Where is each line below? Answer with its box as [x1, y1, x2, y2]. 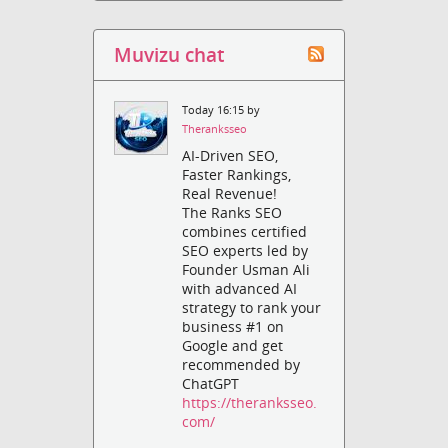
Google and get [182, 335, 284, 355]
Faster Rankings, [182, 164, 292, 184]
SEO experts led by [182, 240, 309, 260]
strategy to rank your [182, 297, 322, 317]
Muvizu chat [114, 42, 225, 68]
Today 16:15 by [182, 103, 261, 118]
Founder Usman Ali [182, 259, 311, 279]
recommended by [182, 354, 301, 374]
